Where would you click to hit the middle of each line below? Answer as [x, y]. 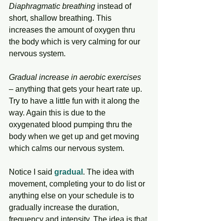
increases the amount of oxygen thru [73, 30]
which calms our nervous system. [68, 148]
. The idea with [110, 172]
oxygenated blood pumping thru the [72, 125]
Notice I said [32, 172]
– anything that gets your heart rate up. [76, 89]
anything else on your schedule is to [73, 196]
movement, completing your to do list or [78, 184]
